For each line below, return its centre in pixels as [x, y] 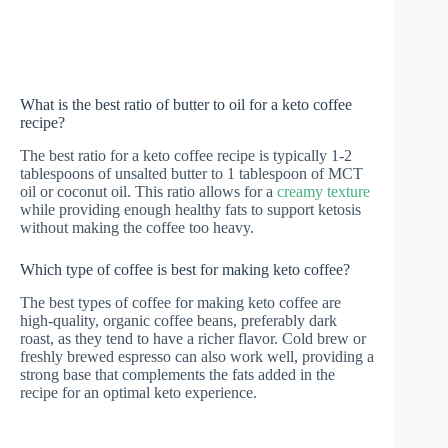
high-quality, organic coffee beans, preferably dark [178, 320]
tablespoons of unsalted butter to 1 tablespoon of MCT [191, 174]
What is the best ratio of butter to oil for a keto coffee [186, 105]
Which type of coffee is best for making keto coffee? [185, 270]
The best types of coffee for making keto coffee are [180, 302]
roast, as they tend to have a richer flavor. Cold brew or [193, 338]
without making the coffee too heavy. [137, 228]
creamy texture [323, 192]
